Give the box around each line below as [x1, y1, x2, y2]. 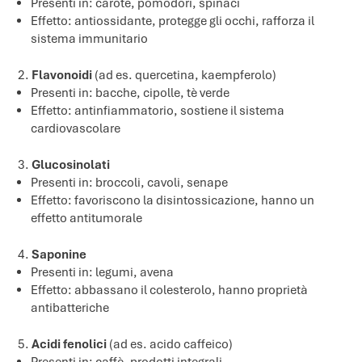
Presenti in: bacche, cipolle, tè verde [31, 84, 230, 101]
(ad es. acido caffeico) [107, 335, 234, 352]
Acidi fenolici [32, 335, 107, 352]
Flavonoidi [32, 66, 93, 83]
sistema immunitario [31, 30, 149, 47]
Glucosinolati [32, 156, 111, 173]
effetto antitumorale [31, 209, 143, 226]
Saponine [32, 246, 87, 263]
